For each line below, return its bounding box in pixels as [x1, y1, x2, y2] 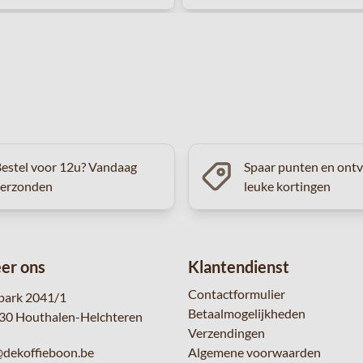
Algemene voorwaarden [188, 344, 321, 360]
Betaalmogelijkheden [188, 305, 305, 321]
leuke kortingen [243, 178, 331, 194]
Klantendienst [188, 257, 289, 276]
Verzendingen [188, 325, 265, 340]
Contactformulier [188, 286, 285, 301]
